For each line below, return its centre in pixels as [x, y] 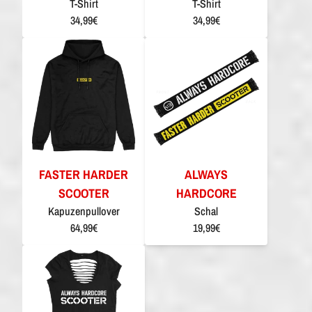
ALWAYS [206, 174]
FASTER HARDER [84, 174]
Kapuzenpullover [84, 211]
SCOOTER [84, 193]
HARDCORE [206, 193]
